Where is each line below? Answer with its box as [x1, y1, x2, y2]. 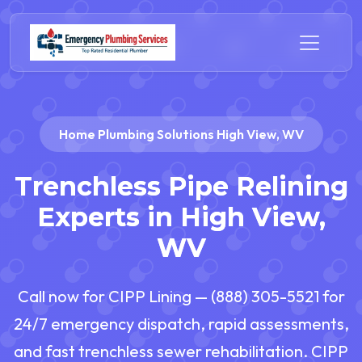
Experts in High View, [36, 201, 326, 234]
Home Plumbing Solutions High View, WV [58, 125, 304, 142]
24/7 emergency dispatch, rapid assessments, [13, 314, 349, 335]
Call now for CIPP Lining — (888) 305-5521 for [17, 286, 345, 307]
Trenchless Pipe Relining [14, 170, 348, 203]
